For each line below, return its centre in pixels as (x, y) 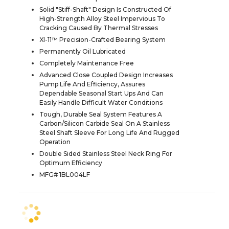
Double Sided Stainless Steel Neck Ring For (106, 153)
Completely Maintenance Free (87, 63)
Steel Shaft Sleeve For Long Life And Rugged (109, 132)
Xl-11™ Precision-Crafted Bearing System (102, 39)
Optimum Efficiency (71, 163)
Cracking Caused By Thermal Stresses (99, 28)
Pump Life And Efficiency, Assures (92, 84)
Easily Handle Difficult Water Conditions (101, 102)
